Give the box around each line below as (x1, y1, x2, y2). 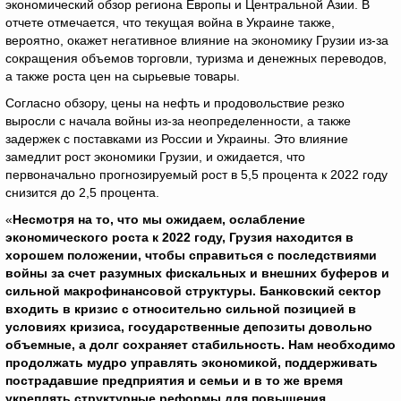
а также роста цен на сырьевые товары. (5, 69, 240, 83)
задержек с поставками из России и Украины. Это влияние (5, 132, 348, 146)
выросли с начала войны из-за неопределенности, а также (5, 114, 351, 128)
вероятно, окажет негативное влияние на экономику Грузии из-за (5, 33, 388, 47)
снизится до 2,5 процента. (5, 185, 159, 200)
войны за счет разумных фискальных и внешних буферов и (5, 266, 389, 280)
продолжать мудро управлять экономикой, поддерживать (5, 355, 378, 370)
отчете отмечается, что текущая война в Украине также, (5, 15, 335, 30)
